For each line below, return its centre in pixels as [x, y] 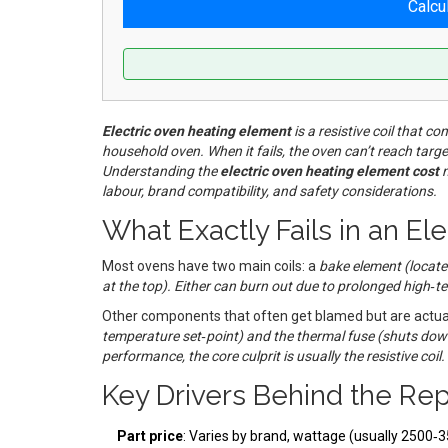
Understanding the [161, 170]
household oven [151, 150]
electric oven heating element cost [329, 170]
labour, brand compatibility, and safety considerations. [269, 190]
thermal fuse [335, 335]
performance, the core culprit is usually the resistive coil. [273, 355]
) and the [267, 335]
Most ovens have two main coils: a [210, 265]
